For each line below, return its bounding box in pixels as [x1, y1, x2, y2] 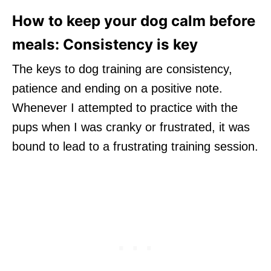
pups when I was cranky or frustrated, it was [12, 120, 250, 134]
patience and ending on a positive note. [12, 81, 223, 95]
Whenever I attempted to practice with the [12, 100, 238, 114]
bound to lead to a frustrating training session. [12, 139, 258, 153]
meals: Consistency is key [12, 35, 198, 53]
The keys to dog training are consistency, [12, 62, 232, 76]
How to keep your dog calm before [12, 11, 255, 30]
